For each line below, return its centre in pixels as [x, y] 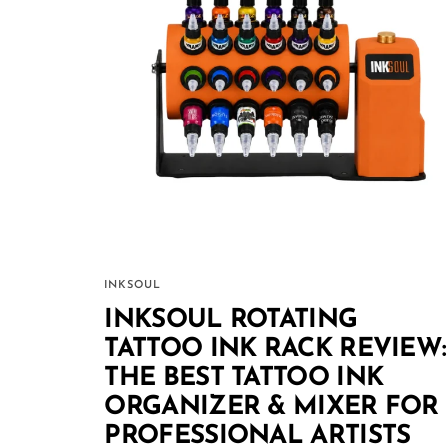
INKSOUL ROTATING [231, 321]
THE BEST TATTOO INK [244, 379]
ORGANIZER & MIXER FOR [271, 408]
